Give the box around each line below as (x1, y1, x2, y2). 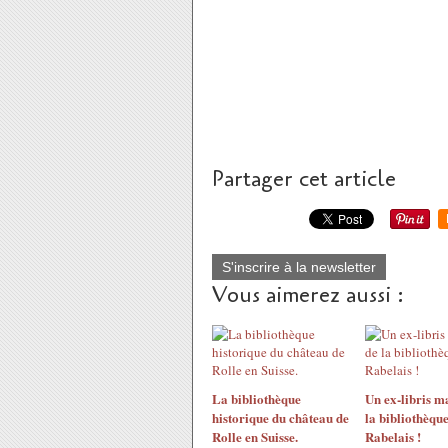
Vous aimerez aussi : (212, 280, 404, 310)
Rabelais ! (364, 427, 421, 446)
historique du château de (212, 408, 349, 427)
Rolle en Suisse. (212, 427, 298, 446)
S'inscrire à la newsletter (222, 259, 376, 275)
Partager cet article (212, 164, 396, 194)
